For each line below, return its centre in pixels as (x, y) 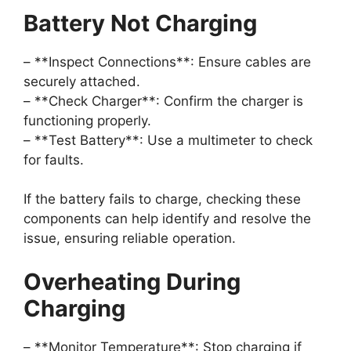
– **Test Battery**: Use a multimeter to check (168, 140)
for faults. (54, 159)
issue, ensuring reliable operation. (130, 239)
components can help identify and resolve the (167, 219)
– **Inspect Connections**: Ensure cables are (167, 62)
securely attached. (82, 81)
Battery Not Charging (140, 23)
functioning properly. (87, 120)
